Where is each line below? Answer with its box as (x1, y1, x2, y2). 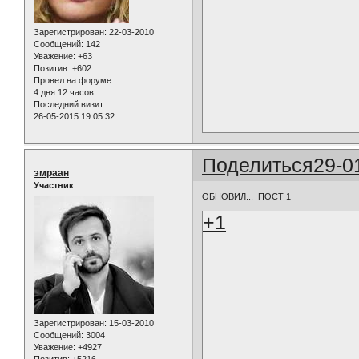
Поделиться (202, 154, 314, 177)
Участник (34, 180, 74, 191)
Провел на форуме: (34, 75, 114, 85)
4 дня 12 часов (34, 87, 94, 97)
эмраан (34, 167, 69, 179)
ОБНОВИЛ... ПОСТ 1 (202, 191, 292, 201)
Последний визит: (34, 99, 106, 109)
